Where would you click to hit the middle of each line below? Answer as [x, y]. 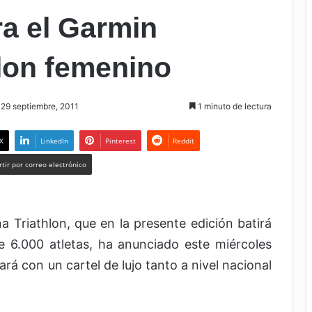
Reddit [183, 140]
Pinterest [120, 140]
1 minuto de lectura [234, 106]
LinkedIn [54, 140]
